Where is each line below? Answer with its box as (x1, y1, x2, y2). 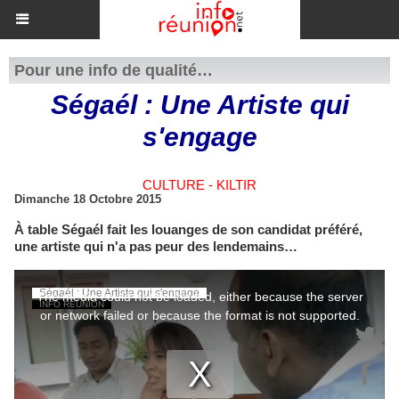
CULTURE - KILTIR (142, 177, 256, 192)
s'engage (142, 122, 257, 151)
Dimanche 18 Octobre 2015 (14, 192, 161, 206)
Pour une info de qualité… (14, 61, 213, 79)
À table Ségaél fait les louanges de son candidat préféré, (14, 222, 362, 237)
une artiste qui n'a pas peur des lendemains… (14, 239, 297, 254)
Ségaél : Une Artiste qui (50, 90, 349, 119)
